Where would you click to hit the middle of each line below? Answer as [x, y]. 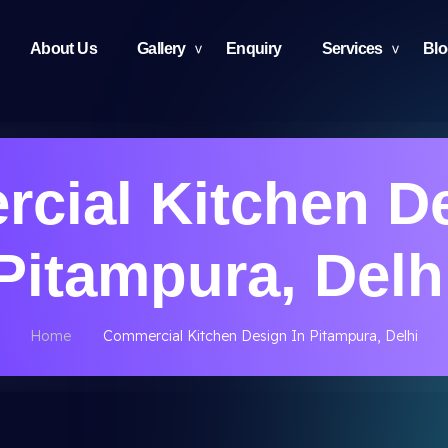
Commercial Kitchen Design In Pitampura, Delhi [260, 336]
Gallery [161, 48]
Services [352, 48]
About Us [63, 48]
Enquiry [253, 48]
